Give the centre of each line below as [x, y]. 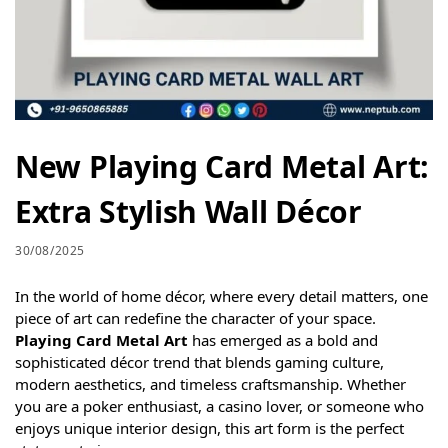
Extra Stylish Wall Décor [188, 211]
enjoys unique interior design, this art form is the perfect [209, 427]
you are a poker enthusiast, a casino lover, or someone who [219, 405]
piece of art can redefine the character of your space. [195, 317]
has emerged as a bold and [283, 339]
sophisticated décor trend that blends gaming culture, [199, 361]
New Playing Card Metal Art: [222, 166]
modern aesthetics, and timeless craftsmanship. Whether [210, 383]
